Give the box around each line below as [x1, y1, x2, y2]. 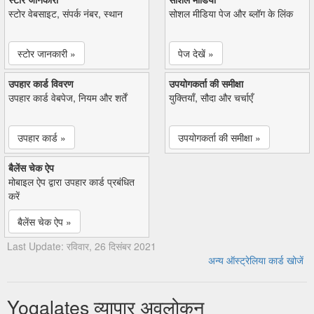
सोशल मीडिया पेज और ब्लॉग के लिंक [169, 6, 293, 20]
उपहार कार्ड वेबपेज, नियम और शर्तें [8, 90, 127, 104]
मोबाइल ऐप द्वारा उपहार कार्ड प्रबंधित [8, 174, 135, 189]
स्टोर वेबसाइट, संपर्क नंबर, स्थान [8, 6, 123, 20]
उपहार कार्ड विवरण [8, 76, 74, 90]
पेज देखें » [178, 46, 214, 60]
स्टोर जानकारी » [18, 46, 76, 60]
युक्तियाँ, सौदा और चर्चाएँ [169, 90, 253, 104]
